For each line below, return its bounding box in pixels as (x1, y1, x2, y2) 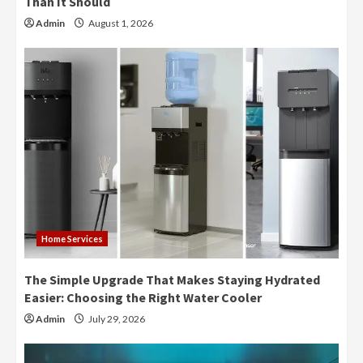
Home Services (41, 233, 103, 245)
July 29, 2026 (87, 313, 145, 326)
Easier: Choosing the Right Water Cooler (24, 289, 262, 306)
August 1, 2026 (87, 17, 153, 30)
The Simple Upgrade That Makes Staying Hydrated (24, 271, 320, 288)
